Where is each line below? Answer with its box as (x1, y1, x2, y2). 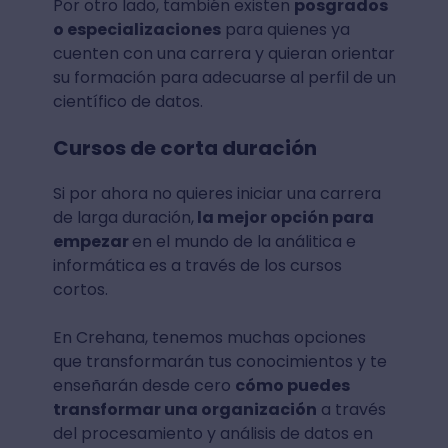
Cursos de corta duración (52, 134, 317, 163)
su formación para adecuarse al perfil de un (52, 66, 396, 90)
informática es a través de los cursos (52, 254, 342, 278)
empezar (52, 230, 132, 254)
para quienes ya (220, 18, 350, 42)
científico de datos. (52, 90, 207, 114)
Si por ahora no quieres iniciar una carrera (52, 182, 381, 206)
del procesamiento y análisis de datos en (52, 422, 373, 446)
